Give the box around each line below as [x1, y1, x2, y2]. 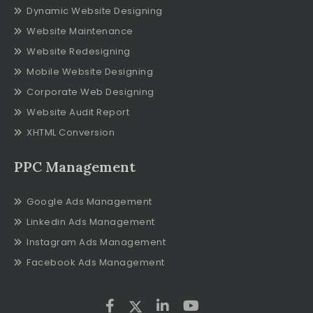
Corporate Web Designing [27, 85, 154, 99]
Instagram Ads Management [27, 235, 166, 249]
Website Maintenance [27, 24, 133, 38]
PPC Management [14, 157, 136, 175]
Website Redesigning [27, 44, 131, 58]
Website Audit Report [27, 105, 129, 119]
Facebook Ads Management [27, 255, 165, 269]
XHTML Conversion [27, 125, 115, 139]
